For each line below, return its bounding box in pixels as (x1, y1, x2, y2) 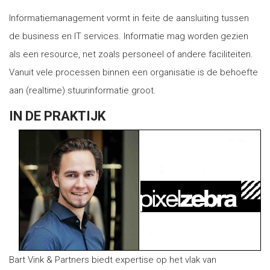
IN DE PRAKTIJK (9, 108, 105, 124)
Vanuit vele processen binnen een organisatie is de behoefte (9, 67, 258, 78)
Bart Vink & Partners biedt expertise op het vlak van (9, 254, 216, 265)
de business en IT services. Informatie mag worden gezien (9, 31, 248, 42)
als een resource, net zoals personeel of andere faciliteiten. (9, 49, 253, 60)
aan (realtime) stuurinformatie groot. (9, 85, 156, 96)
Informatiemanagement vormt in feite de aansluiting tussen (9, 13, 249, 24)
